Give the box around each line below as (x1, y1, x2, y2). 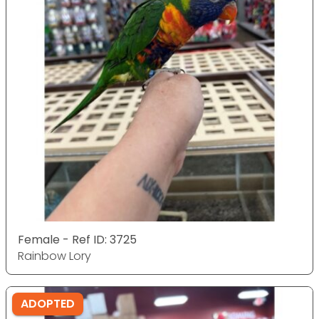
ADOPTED (21, 296, 75, 312)
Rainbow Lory (18, 248, 91, 264)
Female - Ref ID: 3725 (18, 231, 137, 248)
